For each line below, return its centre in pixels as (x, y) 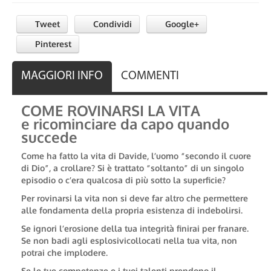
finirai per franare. (211, 228)
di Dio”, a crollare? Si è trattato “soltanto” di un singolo (132, 168)
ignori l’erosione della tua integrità (104, 228)
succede (49, 137)
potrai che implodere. (64, 253)
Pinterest (52, 44)
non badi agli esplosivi (80, 240)
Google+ (181, 24)
